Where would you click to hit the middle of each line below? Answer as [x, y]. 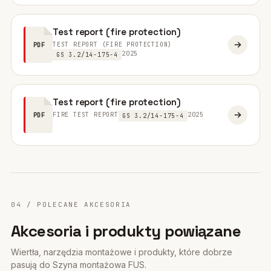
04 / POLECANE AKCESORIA [71, 204]
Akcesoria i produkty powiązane [126, 231]
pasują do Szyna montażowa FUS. [79, 265]
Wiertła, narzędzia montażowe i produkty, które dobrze [122, 252]
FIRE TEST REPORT [86, 115]
